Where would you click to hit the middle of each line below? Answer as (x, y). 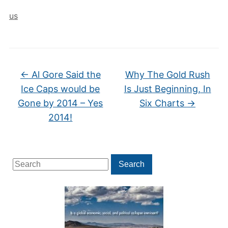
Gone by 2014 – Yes (61, 103)
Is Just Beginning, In (167, 89)
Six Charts (163, 103)
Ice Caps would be (61, 89)
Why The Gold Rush (167, 75)
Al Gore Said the (65, 75)
